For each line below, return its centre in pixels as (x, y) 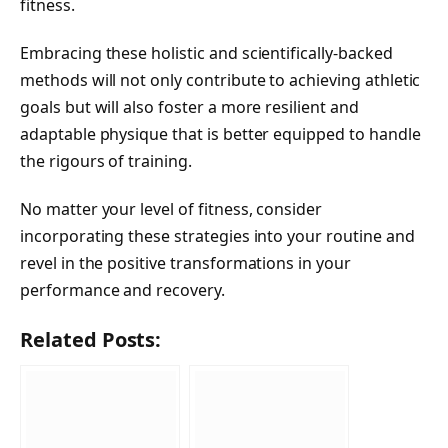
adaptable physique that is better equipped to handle (220, 134)
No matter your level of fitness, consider (171, 208)
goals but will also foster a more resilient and (189, 107)
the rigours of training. (106, 161)
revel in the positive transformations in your (185, 262)
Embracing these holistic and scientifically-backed (206, 53)
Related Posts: (91, 339)
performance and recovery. (122, 289)
